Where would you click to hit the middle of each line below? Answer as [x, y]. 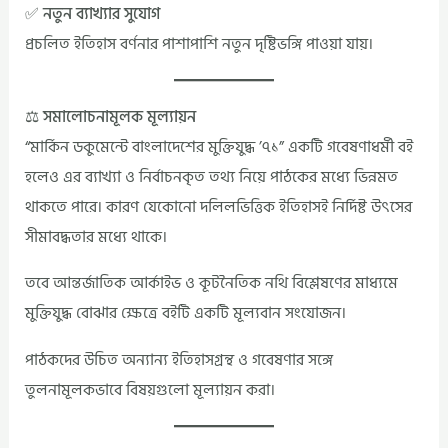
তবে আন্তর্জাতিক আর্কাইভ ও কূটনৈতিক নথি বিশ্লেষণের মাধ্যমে [212, 283]
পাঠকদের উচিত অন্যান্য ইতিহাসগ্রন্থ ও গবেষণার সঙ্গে [179, 359]
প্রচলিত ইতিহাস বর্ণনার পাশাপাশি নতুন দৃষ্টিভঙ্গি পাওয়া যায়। [199, 43]
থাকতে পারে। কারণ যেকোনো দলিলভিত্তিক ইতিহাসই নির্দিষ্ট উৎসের [219, 206]
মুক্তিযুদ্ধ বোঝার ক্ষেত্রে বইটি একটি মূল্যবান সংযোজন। [186, 313]
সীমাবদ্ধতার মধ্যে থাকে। [96, 236]
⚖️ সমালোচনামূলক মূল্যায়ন [111, 116]
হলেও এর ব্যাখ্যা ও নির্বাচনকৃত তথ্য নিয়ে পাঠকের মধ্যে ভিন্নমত [212, 176]
